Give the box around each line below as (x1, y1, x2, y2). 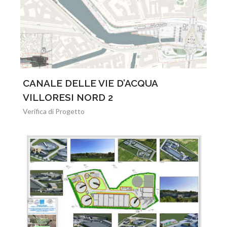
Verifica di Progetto (23, 107, 85, 116)
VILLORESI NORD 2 (23, 92, 113, 103)
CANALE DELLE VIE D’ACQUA (23, 78, 158, 89)
